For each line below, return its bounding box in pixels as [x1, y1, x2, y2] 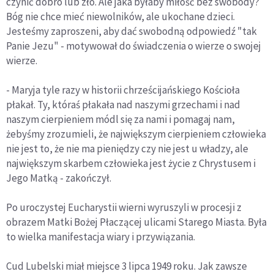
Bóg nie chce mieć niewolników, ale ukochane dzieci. [6, 9, 235, 23]
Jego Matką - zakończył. [6, 171, 111, 185]
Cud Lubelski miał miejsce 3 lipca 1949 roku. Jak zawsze [6, 259, 247, 273]
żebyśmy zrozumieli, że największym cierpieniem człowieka [6, 127, 266, 141]
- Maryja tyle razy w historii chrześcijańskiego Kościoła [6, 83, 240, 97]
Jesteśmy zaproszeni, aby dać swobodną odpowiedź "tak [6, 24, 257, 38]
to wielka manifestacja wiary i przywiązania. [6, 229, 195, 243]
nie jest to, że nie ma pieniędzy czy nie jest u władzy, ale [6, 141, 248, 155]
